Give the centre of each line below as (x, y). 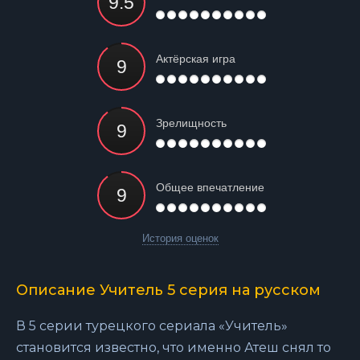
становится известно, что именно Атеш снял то (174, 348)
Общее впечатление (210, 187)
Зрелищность (191, 123)
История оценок (180, 238)
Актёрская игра (196, 59)
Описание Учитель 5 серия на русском (168, 290)
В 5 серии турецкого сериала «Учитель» (152, 326)
